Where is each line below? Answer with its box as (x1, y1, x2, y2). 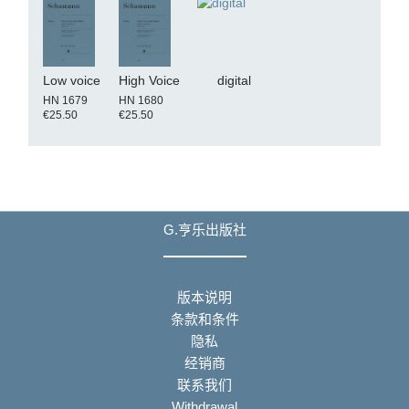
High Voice (119, 72, 180, 88)
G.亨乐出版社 (163, 222, 246, 238)
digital (216, 72, 251, 88)
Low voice (43, 72, 100, 88)
